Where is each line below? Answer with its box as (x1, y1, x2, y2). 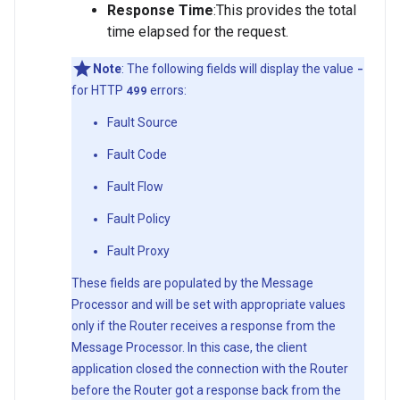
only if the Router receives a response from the (71, 319, 336, 334)
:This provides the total (213, 2, 356, 20)
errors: (147, 83, 187, 98)
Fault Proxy (107, 244, 170, 259)
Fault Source (107, 115, 178, 130)
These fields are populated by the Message (71, 276, 313, 291)
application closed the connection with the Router (71, 362, 348, 377)
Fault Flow (107, 179, 163, 195)
